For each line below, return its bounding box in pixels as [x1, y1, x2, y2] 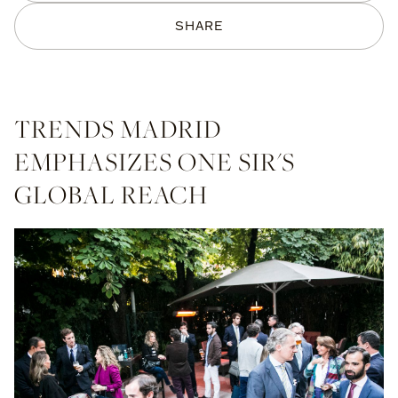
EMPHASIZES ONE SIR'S [14, 145, 295, 178]
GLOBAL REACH [14, 178, 208, 211]
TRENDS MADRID [14, 112, 221, 145]
